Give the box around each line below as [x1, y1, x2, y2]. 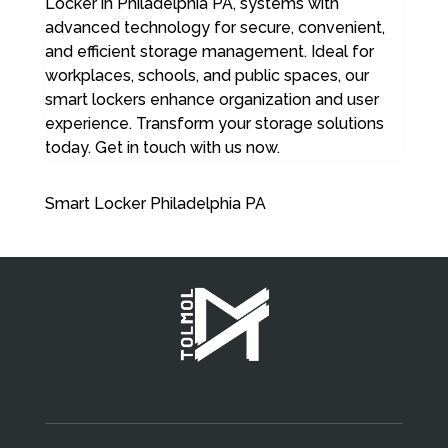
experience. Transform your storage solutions [44, 113, 384, 133]
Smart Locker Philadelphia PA [44, 193, 266, 213]
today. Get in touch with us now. [44, 137, 280, 157]
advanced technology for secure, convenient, [44, 17, 385, 37]
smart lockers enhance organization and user [44, 89, 379, 109]
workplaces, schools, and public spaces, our [44, 65, 369, 85]
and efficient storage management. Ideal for [44, 41, 374, 61]
